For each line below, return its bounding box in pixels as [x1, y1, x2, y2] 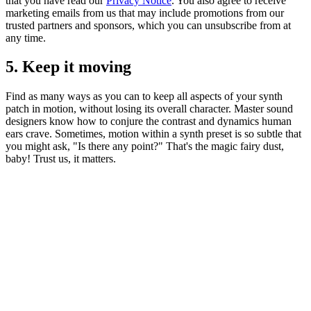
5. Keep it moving [6, 58, 131, 76]
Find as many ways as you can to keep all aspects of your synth [6, 90, 283, 103]
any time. [6, 31, 46, 44]
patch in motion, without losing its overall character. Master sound [6, 103, 293, 115]
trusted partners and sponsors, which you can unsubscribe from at [6, 19, 291, 31]
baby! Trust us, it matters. [6, 153, 116, 165]
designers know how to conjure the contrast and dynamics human [6, 115, 292, 128]
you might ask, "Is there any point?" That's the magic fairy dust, [6, 140, 284, 153]
